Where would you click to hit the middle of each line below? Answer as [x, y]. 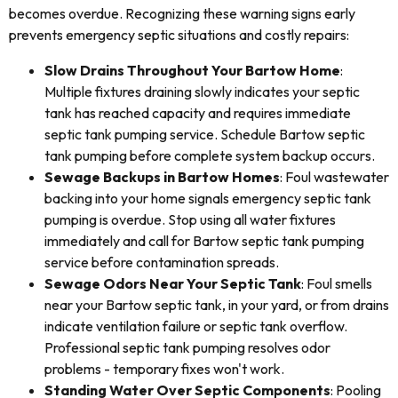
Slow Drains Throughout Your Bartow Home [192, 70]
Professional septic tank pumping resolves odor [187, 347]
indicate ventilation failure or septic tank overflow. [196, 326]
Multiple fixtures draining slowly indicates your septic [202, 92]
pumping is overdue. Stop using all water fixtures [190, 219]
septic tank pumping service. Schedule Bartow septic [205, 134]
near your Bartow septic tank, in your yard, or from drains [217, 305]
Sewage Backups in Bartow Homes [162, 177]
